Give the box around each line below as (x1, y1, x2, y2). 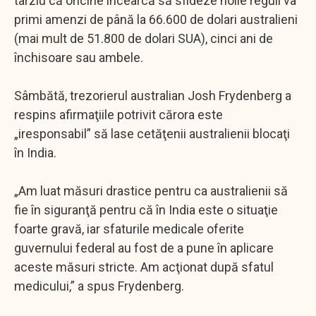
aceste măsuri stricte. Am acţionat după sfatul (14, 259, 274, 274)
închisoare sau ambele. (14, 49, 143, 65)
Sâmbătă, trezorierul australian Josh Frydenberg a (14, 87, 291, 103)
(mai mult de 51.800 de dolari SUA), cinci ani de (14, 30, 273, 46)
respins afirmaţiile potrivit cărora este (14, 107, 223, 122)
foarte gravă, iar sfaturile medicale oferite (14, 221, 244, 236)
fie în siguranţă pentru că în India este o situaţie (14, 202, 278, 217)
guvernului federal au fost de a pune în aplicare (14, 240, 274, 255)
